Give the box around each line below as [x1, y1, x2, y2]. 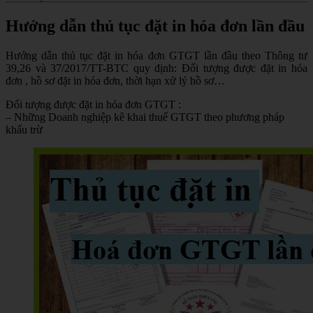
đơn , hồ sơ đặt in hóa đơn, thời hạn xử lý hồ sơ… [6, 74, 225, 87]
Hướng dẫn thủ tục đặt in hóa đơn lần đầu [6, 16, 305, 35]
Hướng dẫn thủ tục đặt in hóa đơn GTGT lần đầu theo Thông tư [6, 49, 307, 61]
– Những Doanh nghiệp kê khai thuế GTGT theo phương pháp [6, 110, 284, 123]
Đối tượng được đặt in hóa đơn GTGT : [6, 98, 181, 110]
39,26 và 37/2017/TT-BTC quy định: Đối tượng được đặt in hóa [6, 61, 307, 74]
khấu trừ [6, 123, 43, 136]
